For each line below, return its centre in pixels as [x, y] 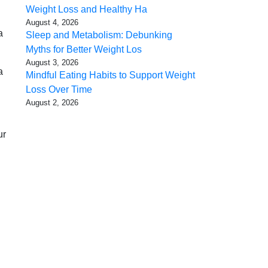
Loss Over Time [59, 90]
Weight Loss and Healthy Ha [86, 10]
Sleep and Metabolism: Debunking [99, 35]
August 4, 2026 [52, 23]
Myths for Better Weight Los [84, 50]
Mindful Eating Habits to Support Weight [110, 75]
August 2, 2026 [52, 103]
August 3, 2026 [52, 63]
